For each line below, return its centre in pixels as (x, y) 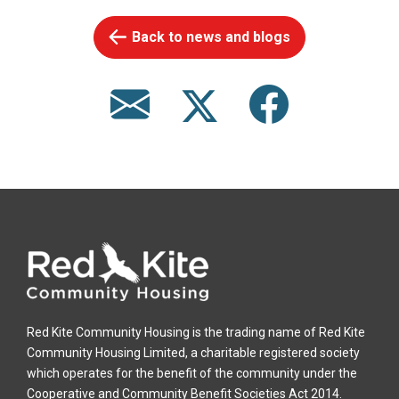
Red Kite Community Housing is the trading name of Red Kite (196, 332)
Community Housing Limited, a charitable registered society (193, 352)
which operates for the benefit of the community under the (192, 373)
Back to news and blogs (211, 37)
